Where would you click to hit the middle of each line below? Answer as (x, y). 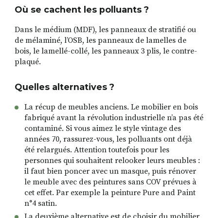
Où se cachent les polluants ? (82, 10)
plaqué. (28, 62)
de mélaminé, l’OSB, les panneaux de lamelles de (100, 41)
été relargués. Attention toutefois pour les (97, 150)
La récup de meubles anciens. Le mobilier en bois (111, 107)
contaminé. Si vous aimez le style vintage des (103, 129)
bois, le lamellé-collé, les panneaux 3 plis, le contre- (106, 51)
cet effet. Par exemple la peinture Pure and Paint (110, 193)
